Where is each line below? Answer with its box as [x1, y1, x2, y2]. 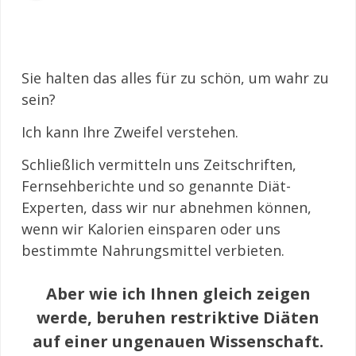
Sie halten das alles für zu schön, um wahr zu [21, 68, 329, 87]
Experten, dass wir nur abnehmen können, [21, 197, 311, 217]
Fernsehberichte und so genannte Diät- [21, 176, 291, 195]
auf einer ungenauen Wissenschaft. [33, 330, 323, 352]
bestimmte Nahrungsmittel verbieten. [21, 240, 284, 260]
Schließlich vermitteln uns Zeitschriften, [21, 154, 296, 174]
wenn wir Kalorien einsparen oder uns [21, 219, 281, 238]
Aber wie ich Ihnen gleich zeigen [45, 282, 311, 304]
